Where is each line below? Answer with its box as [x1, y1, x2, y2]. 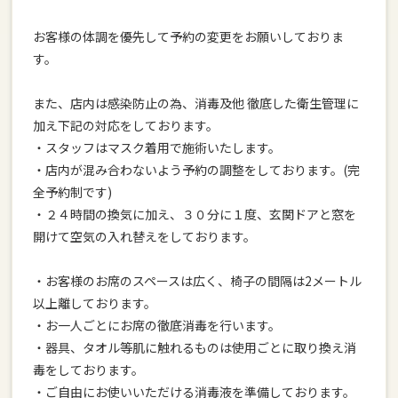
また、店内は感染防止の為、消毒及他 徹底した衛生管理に [32, 93, 359, 112]
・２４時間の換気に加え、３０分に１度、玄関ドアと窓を [32, 204, 356, 223]
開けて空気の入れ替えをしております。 [32, 227, 256, 245]
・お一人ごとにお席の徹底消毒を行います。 [32, 315, 281, 334]
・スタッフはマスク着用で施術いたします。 [32, 138, 281, 156]
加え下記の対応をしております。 [32, 115, 219, 134]
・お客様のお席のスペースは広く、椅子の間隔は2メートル [32, 271, 362, 290]
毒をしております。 [32, 360, 144, 378]
